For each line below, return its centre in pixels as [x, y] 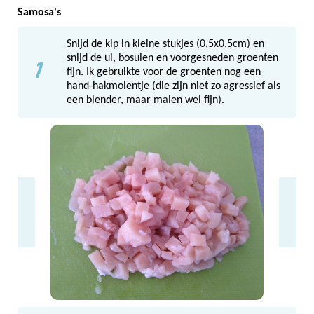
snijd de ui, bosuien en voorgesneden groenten [172, 58]
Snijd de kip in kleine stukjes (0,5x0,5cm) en [165, 44]
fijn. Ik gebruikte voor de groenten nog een [164, 72]
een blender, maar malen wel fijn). [145, 100]
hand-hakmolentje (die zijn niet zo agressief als [173, 86]
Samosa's [39, 12]
